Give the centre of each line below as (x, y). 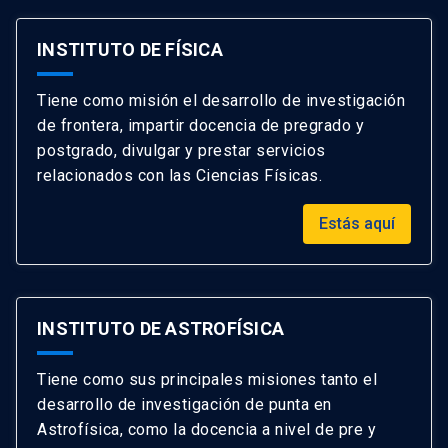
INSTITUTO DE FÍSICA (130, 49)
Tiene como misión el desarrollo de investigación (221, 100)
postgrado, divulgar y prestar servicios (181, 150)
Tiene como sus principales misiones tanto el (207, 379)
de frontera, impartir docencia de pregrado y (200, 125)
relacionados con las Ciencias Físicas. (179, 175)
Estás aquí (357, 223)
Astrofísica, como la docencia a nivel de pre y (206, 429)
